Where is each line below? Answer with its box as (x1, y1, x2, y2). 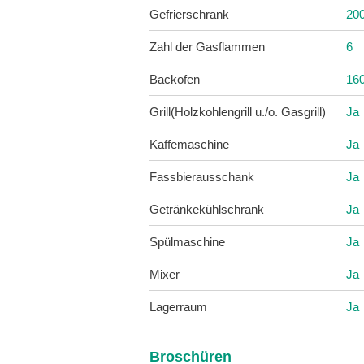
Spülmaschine (149, 234, 225, 249)
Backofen (149, 71, 200, 86)
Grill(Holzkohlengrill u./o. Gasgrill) (149, 104, 326, 119)
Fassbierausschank (149, 169, 254, 184)
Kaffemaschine (149, 136, 229, 151)
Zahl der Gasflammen (149, 39, 265, 54)
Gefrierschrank (149, 6, 229, 21)
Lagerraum (149, 299, 207, 314)
